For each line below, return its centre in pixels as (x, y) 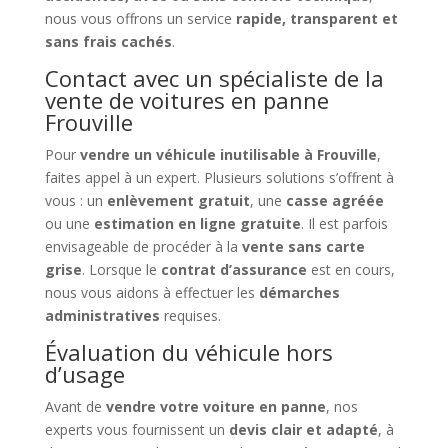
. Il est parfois (344, 224)
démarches (299, 293)
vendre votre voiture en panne (215, 407)
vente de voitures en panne (186, 100)
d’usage (84, 374)
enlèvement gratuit (178, 201)
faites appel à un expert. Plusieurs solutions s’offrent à (219, 178)
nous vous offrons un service (140, 19)
